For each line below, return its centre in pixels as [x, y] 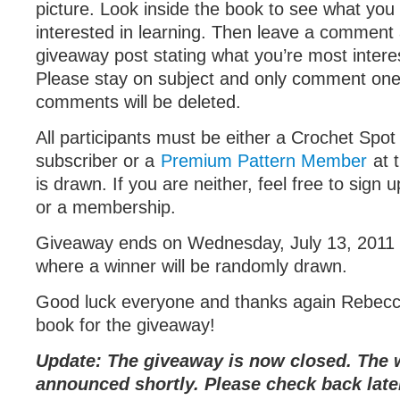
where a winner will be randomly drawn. [192, 266]
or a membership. [106, 207]
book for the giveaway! [125, 325]
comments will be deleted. [138, 102]
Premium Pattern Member [264, 161]
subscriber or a [98, 161]
